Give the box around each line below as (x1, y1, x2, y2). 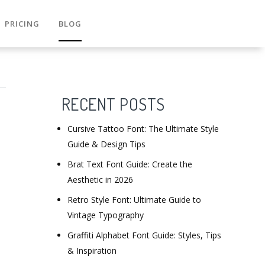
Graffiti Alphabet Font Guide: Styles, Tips (67, 230, 221, 241)
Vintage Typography (67, 209, 144, 221)
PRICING (5, 18, 40, 29)
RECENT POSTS (61, 93, 165, 115)
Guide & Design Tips (67, 138, 146, 150)
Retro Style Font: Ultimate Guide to (67, 194, 201, 205)
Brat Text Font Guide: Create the (67, 159, 192, 170)
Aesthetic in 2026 (67, 174, 133, 185)
